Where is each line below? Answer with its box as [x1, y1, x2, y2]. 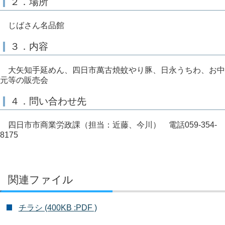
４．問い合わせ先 [10, 95, 86, 106]
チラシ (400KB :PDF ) [18, 203, 97, 212]
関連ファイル [8, 173, 73, 185]
